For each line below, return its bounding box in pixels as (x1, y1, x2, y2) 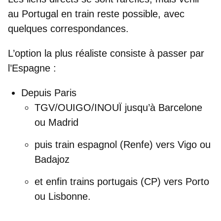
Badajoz (35, 153, 70, 165)
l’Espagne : (8, 62, 56, 74)
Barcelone (158, 102, 202, 113)
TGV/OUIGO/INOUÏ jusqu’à (35, 102, 158, 113)
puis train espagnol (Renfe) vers (35, 139, 178, 150)
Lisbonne (48, 190, 88, 202)
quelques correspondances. (8, 23, 129, 34)
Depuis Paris (21, 87, 76, 98)
